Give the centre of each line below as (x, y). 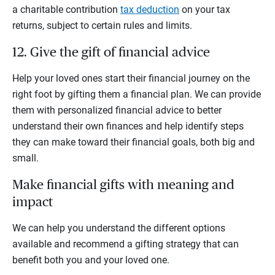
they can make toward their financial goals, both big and (134, 142)
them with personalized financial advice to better (117, 110)
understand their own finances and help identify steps (128, 126)
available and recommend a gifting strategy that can (126, 244)
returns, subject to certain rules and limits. (102, 25)
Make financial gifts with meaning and (123, 184)
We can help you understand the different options (119, 228)
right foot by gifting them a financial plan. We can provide (137, 94)
